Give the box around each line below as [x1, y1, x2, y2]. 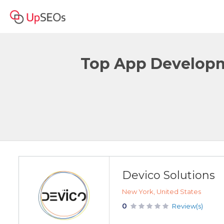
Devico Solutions [122, 168, 215, 182]
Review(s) [172, 202, 203, 210]
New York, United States [122, 187, 201, 195]
